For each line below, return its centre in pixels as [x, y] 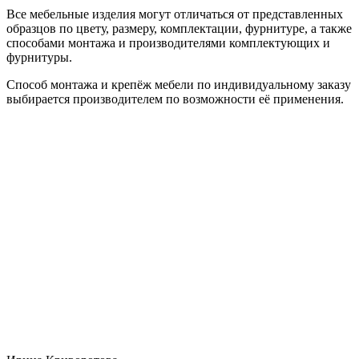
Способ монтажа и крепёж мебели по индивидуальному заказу [179, 84]
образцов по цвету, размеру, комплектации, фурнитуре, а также [179, 28]
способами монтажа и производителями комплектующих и [168, 42]
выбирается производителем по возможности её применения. [175, 99]
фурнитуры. [39, 57]
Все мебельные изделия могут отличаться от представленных [175, 14]
